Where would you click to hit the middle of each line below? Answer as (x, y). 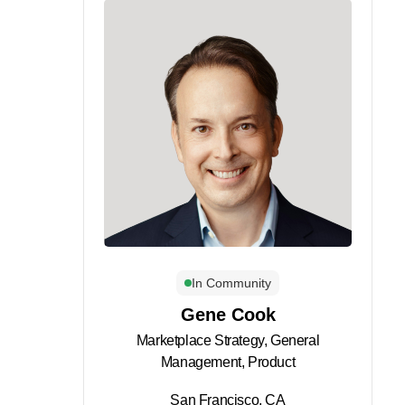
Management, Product (228, 362)
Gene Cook (228, 315)
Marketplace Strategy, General (228, 340)
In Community (231, 283)
